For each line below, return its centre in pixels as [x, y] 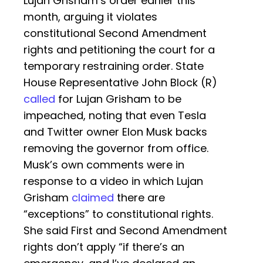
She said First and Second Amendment [125, 231]
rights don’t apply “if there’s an [104, 247]
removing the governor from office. [116, 149]
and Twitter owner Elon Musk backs [115, 132]
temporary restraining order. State [114, 66]
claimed [93, 198]
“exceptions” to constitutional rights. [118, 214]
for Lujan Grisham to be [118, 99]
